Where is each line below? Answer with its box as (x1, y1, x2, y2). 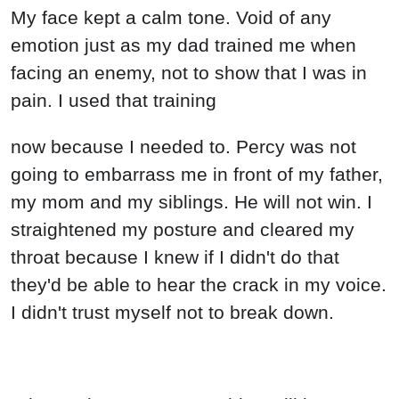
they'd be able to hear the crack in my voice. (11, 274, 387, 296)
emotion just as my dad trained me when (11, 35, 356, 56)
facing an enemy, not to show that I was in (11, 62, 367, 84)
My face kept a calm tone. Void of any (11, 7, 331, 28)
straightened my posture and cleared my (11, 219, 354, 240)
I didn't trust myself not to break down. (11, 302, 334, 323)
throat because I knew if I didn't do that (11, 247, 339, 268)
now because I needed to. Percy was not (11, 136, 356, 158)
